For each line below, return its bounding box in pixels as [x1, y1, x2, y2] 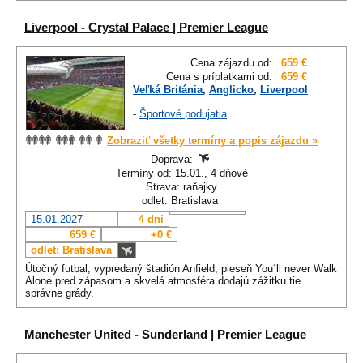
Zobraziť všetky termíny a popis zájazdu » [107, 135, 318, 147]
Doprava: [151, 153, 196, 166]
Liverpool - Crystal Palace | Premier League [24, 20, 268, 35]
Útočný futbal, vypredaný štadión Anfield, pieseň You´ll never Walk [25, 263, 337, 275]
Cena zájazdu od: [190, 57, 272, 70]
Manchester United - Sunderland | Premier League [24, 327, 306, 342]
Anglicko [209, 83, 254, 96]
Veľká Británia [133, 83, 203, 96]
